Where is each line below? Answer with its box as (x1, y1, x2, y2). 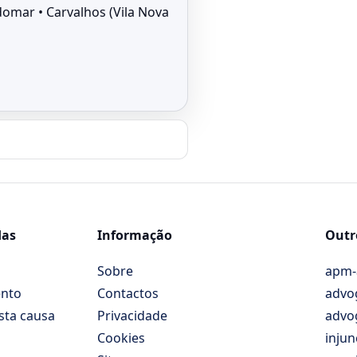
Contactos (97, 284, 159, 303)
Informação (97, 226, 173, 245)
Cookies (97, 329, 146, 347)
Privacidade (97, 307, 168, 325)
